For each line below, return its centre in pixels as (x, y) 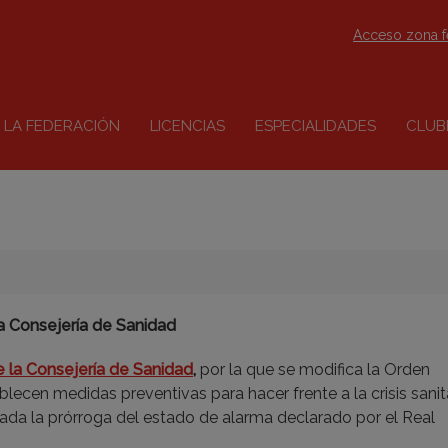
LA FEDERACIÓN (62, 126)
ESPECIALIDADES (315, 126)
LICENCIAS (187, 126)
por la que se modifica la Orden (313, 369)
